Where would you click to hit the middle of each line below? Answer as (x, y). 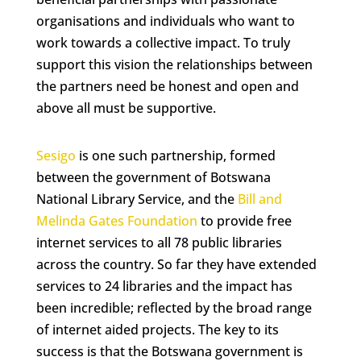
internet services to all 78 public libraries (159, 243)
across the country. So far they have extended (176, 265)
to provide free (244, 221)
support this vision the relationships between (174, 65)
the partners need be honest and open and (167, 87)
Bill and (259, 199)
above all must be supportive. (126, 108)
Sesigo (56, 156)
